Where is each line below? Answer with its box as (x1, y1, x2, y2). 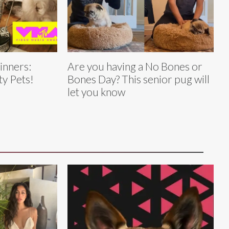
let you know (67, 85, 125, 99)
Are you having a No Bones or (67, 60, 202, 73)
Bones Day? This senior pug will (67, 73, 210, 86)
